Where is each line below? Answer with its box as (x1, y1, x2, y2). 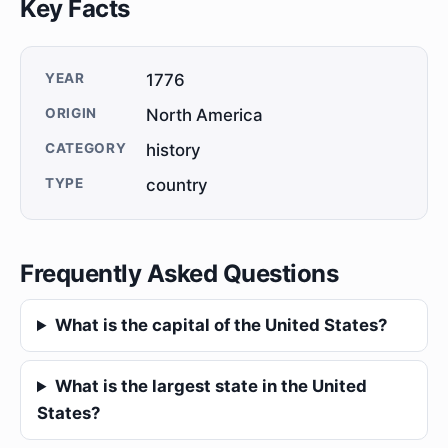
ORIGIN (45, 105, 98, 122)
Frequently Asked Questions (20, 259, 339, 289)
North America (146, 105, 264, 126)
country (146, 175, 209, 196)
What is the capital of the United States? (54, 315, 387, 336)
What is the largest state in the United (54, 376, 367, 397)
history (146, 140, 202, 161)
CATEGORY (45, 140, 127, 157)
